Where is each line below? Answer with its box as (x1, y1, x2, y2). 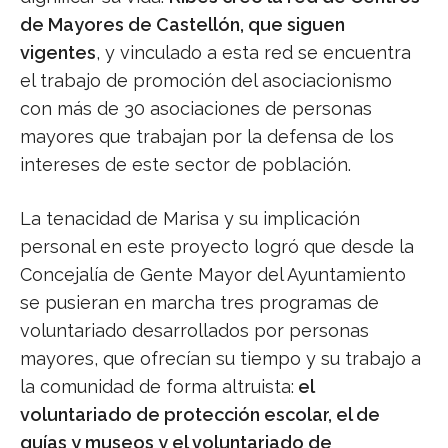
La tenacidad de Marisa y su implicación (20, 208, 360, 230)
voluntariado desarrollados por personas (20, 320, 369, 342)
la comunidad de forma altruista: (20, 376, 294, 398)
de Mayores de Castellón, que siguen (20, 14, 345, 36)
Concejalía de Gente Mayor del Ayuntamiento (20, 264, 406, 286)
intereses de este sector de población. (20, 154, 351, 176)
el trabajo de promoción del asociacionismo (20, 70, 392, 92)
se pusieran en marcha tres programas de (20, 292, 379, 314)
